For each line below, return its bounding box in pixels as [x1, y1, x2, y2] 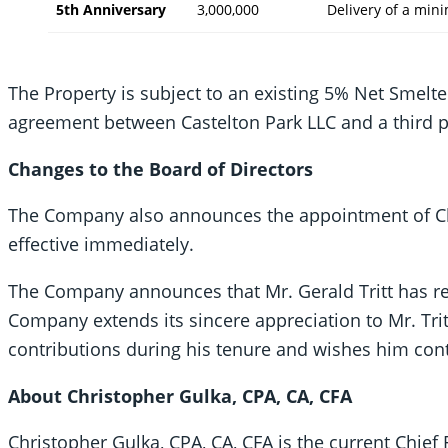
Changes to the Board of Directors [8, 156, 313, 181]
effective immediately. [8, 232, 194, 257]
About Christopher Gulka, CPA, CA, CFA [8, 383, 352, 408]
